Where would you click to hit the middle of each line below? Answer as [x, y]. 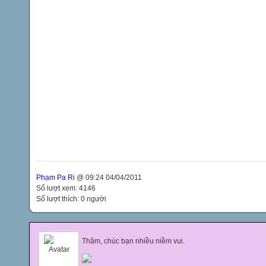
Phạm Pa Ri [56, 177]
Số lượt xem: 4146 [66, 188]
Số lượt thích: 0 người [71, 199]
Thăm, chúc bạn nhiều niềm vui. [133, 241]
